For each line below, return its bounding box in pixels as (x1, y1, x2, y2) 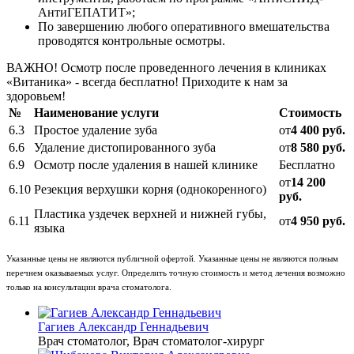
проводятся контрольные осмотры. (38, 33, 225, 47)
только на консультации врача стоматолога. (6, 282, 171, 292)
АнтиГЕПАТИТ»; (38, 5, 135, 19)
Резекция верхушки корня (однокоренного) (34, 182, 266, 196)
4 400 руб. (291, 122, 345, 137)
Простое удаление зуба (34, 122, 157, 137)
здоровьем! (6, 88, 66, 103)
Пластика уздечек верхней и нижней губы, (34, 206, 266, 220)
